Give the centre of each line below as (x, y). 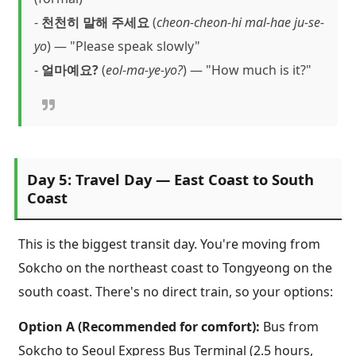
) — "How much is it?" (247, 70)
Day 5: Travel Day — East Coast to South (170, 180)
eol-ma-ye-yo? (144, 70)
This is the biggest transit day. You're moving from (169, 244)
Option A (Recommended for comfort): (139, 327)
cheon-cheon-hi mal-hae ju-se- (240, 22)
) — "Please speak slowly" (124, 46)
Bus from (289, 327)
